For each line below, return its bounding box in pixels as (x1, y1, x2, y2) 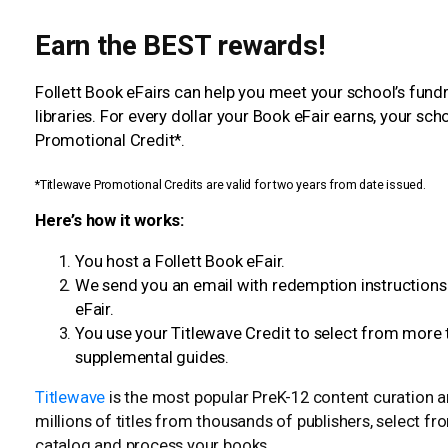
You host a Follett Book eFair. (75, 251, 286, 271)
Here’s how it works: (35, 211, 185, 231)
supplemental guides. (75, 347, 233, 367)
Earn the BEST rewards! (35, 29, 332, 63)
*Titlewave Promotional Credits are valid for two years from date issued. (35, 177, 426, 193)
